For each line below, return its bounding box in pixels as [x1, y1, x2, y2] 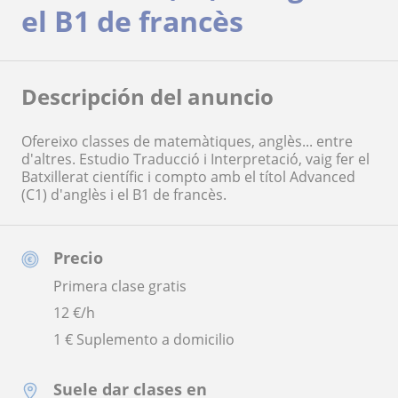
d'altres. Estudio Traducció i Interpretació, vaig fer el [21, 148, 370, 169]
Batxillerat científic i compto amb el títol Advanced [21, 166, 355, 187]
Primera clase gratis [53, 275, 187, 296]
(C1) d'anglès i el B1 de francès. [21, 184, 227, 204]
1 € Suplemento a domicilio [53, 329, 235, 349]
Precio [53, 246, 103, 268]
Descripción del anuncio [21, 81, 274, 111]
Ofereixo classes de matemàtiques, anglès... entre [21, 131, 353, 151]
